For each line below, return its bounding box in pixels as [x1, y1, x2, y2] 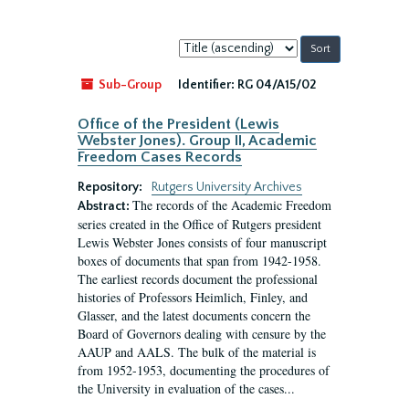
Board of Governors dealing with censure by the [78, 325, 326, 342]
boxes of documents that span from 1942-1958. [78, 252, 321, 269]
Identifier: [178, 78, 235, 92]
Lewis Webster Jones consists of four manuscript [78, 234, 327, 251]
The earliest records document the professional [78, 270, 318, 288]
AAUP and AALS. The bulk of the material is [78, 343, 316, 361]
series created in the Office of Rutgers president [78, 215, 321, 233]
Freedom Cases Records [78, 149, 242, 165]
